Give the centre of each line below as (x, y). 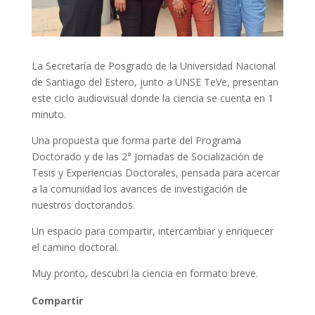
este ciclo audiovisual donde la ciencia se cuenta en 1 (152, 98)
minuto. (49, 115)
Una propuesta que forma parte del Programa (136, 141)
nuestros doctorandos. (83, 205)
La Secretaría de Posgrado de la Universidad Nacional (153, 66)
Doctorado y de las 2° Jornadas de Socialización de (147, 157)
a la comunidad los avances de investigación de (139, 189)
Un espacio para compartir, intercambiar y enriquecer (152, 231)
